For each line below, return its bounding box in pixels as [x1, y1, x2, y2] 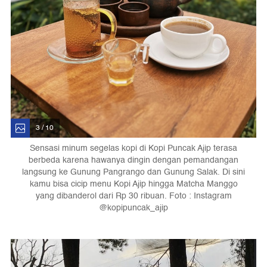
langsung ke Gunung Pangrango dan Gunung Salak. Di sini [22, 165, 245, 179]
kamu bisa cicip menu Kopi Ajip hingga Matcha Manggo [29, 177, 238, 191]
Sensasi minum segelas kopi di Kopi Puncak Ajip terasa [30, 141, 237, 156]
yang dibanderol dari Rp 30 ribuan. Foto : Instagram [35, 189, 232, 203]
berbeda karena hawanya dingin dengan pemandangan [29, 153, 238, 167]
